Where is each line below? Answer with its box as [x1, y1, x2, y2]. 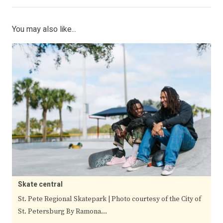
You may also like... [12, 23, 76, 36]
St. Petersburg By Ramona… [18, 207, 107, 216]
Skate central [18, 179, 63, 190]
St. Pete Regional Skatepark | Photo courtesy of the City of [18, 194, 201, 204]
